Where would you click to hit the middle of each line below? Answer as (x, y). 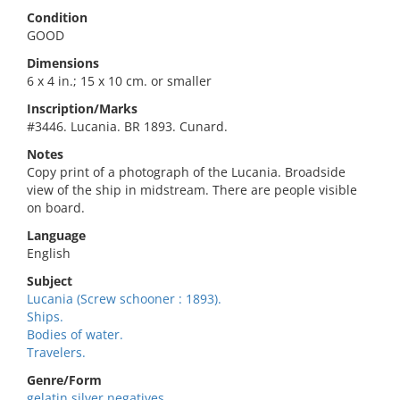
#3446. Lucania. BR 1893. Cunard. (127, 126)
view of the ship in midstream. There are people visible (192, 190)
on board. (56, 208)
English (49, 253)
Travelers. (56, 352)
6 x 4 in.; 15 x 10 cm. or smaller (119, 81)
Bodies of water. (75, 334)
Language (56, 235)
